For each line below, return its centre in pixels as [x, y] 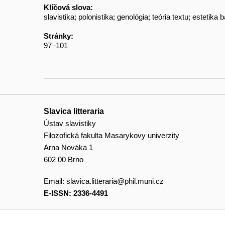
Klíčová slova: [68, 7]
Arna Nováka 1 [68, 147]
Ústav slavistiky [70, 123]
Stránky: [59, 36]
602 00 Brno [64, 159]
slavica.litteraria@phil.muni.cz [115, 181]
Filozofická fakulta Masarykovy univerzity [111, 135]
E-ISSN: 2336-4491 [76, 193]
